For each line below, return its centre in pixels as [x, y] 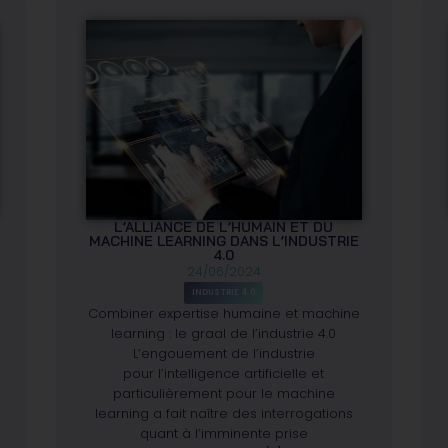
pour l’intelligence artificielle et [224, 373]
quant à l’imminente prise [223, 433]
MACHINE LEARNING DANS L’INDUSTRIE [223, 240]
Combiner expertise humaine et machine [223, 313]
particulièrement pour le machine [223, 393]
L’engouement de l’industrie [223, 353]
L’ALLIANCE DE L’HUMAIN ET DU [224, 226]
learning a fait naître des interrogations [223, 413]
